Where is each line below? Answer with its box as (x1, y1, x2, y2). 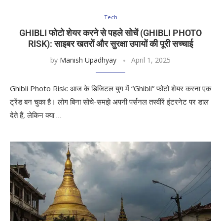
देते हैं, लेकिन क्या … (10, 110, 62, 120)
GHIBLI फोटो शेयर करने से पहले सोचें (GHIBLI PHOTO (19, 28, 202, 38)
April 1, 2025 (131, 55, 171, 65)
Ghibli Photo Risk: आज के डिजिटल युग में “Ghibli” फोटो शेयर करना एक (10, 83, 211, 93)
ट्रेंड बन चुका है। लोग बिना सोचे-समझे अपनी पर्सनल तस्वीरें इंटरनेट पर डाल (10, 97, 209, 107)
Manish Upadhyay (60, 55, 116, 65)
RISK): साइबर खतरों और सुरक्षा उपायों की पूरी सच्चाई (28, 38, 193, 49)
